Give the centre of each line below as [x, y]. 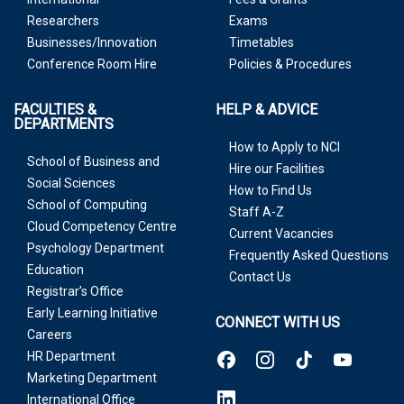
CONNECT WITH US [278, 322]
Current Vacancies [281, 234]
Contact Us [260, 277]
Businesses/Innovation [92, 42]
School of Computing [87, 205]
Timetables [262, 42]
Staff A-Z [257, 212]
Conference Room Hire [92, 64]
